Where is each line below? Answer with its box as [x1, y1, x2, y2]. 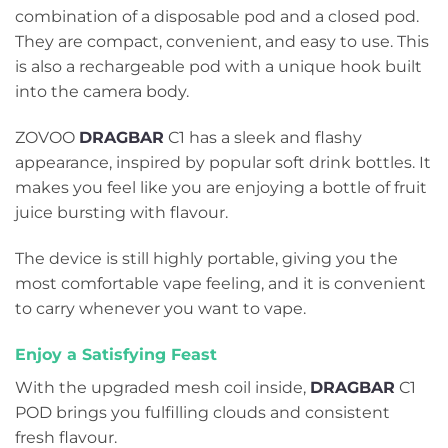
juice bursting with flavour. [15, 203, 228, 223]
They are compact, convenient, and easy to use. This [15, 32, 429, 52]
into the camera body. [15, 82, 189, 102]
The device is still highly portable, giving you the [15, 249, 398, 269]
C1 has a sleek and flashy [164, 128, 362, 148]
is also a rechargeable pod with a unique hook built [15, 57, 422, 77]
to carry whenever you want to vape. [15, 299, 306, 319]
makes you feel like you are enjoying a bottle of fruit [15, 178, 427, 198]
